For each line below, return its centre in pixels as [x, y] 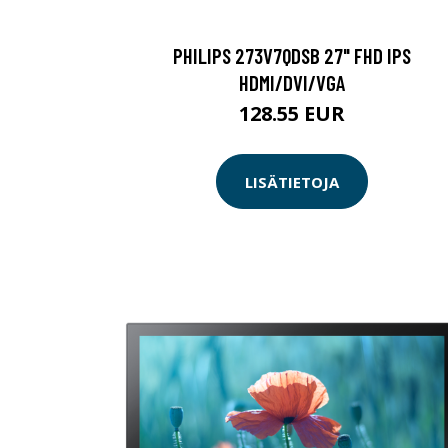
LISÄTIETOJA [292, 181]
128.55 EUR [292, 114]
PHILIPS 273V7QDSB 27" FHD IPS [292, 56]
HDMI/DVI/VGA [292, 83]
